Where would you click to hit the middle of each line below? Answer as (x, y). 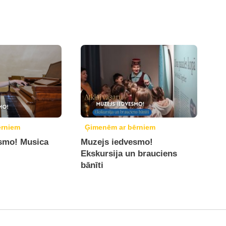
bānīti (92, 165)
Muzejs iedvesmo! (117, 142)
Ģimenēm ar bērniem (120, 127)
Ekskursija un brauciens (129, 154)
